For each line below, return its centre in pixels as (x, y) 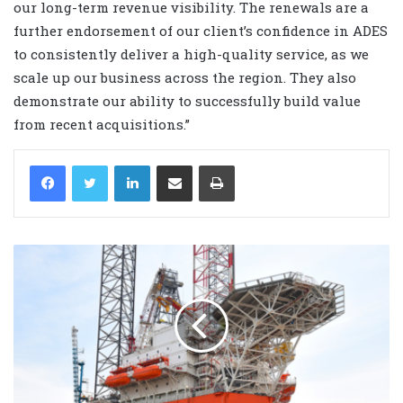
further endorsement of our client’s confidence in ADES (201, 30)
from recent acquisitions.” (102, 124)
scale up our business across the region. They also (185, 77)
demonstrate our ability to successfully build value (187, 100)
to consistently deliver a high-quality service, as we (191, 54)
